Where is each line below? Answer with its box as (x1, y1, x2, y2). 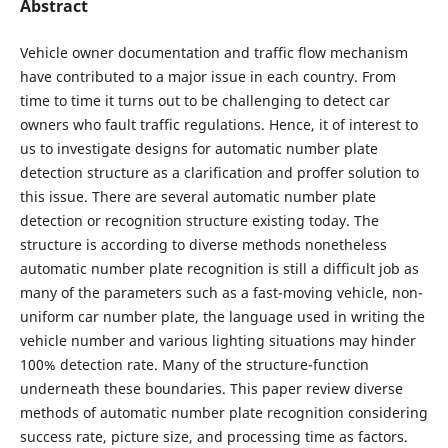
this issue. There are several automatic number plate (19, 187, 376, 207)
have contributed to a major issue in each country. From (19, 67, 396, 87)
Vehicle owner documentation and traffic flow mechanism (19, 43, 408, 63)
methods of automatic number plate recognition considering (19, 403, 428, 423)
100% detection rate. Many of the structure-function (19, 355, 369, 375)
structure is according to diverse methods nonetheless (19, 235, 387, 255)
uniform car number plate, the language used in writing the (19, 307, 425, 327)
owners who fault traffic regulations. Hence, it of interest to (19, 115, 418, 135)
